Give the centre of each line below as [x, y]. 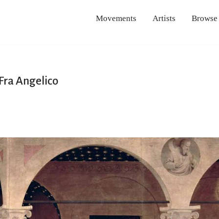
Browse [204, 18]
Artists [164, 18]
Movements [116, 18]
